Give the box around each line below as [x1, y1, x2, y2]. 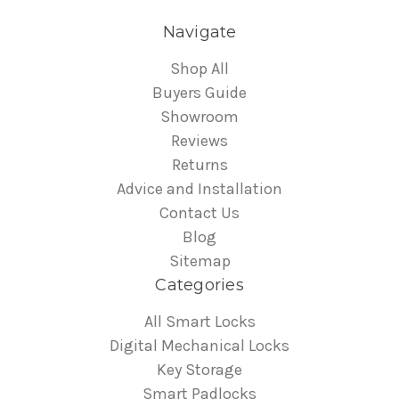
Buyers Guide [152, 83, 247, 103]
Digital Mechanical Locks [110, 336, 289, 356]
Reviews [171, 131, 228, 151]
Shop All [170, 59, 229, 79]
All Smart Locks [143, 312, 256, 332]
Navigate [162, 22, 237, 43]
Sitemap [168, 251, 231, 272]
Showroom [160, 107, 239, 127]
